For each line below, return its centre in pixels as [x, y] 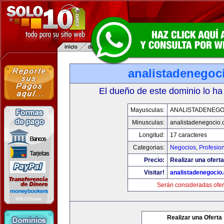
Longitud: [152, 135]
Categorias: [149, 147]
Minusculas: [148, 122]
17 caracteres [188, 135]
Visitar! [154, 172]
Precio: [154, 160]
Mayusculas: [147, 110]
